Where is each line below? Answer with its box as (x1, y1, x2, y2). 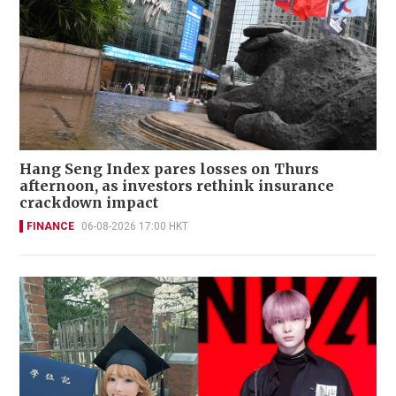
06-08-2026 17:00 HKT (81, 219, 188, 232)
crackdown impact (19, 193, 158, 211)
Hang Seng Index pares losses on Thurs (19, 159, 319, 178)
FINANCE (27, 219, 74, 232)
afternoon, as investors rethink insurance (19, 176, 334, 194)
